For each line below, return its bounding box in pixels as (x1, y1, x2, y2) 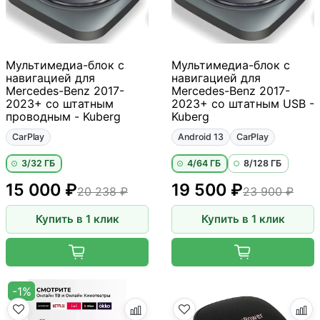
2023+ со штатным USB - (171, 96, 314, 111)
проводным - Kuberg (6, 109, 121, 124)
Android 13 (178, 131, 224, 143)
